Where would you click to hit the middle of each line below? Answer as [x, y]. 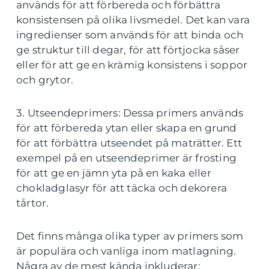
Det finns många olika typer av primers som [130, 236]
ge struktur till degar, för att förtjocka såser [128, 50]
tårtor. [33, 203]
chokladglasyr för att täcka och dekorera [122, 188]
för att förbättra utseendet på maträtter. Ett [129, 143]
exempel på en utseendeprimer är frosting [127, 158]
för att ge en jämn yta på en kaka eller [114, 173]
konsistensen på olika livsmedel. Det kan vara [133, 20]
